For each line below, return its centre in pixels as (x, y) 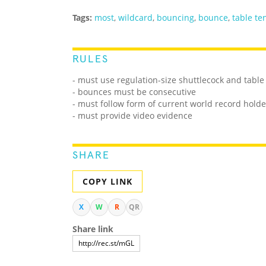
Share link (93, 229)
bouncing (175, 18)
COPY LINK (107, 182)
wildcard (135, 18)
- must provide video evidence (132, 116)
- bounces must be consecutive (134, 92)
